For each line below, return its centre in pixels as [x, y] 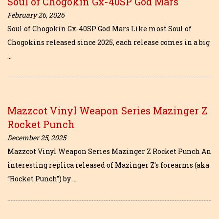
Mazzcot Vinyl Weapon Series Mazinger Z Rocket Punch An [109, 151]
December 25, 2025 [37, 138]
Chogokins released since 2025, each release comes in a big [109, 42]
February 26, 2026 [36, 15]
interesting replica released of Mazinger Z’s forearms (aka [108, 165]
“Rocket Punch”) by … [42, 179]
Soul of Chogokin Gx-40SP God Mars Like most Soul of [99, 29]
